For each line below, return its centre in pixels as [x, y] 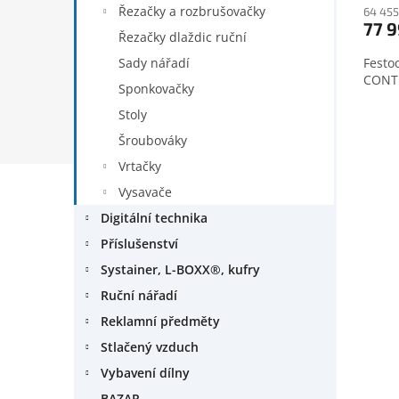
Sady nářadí [154, 63]
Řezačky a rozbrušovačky [192, 11]
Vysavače [145, 192]
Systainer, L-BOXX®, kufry [180, 269]
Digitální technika [154, 218]
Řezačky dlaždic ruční [183, 37]
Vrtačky [140, 166]
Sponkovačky [156, 89]
